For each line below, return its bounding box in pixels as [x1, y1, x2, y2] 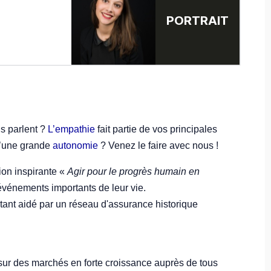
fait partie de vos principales [95, 123, 217, 134]
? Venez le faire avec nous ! [98, 140, 218, 151]
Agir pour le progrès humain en [67, 166, 200, 177]
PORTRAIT [166, 13, 229, 28]
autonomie [53, 140, 98, 151]
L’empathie [48, 123, 95, 134]
